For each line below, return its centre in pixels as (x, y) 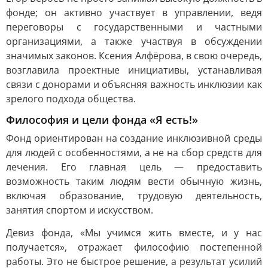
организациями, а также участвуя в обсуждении (134, 41)
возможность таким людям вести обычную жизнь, (134, 181)
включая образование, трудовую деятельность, (134, 195)
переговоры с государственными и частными (134, 27)
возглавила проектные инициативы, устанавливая (134, 70)
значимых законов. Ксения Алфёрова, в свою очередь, (134, 55)
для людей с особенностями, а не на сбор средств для (134, 152)
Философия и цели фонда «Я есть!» (102, 119)
